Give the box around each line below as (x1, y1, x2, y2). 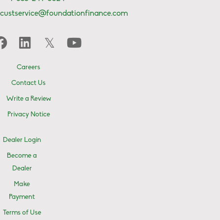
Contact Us (11, 79, 46, 87)
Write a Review (6, 95, 51, 103)
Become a (7, 152, 37, 160)
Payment (9, 193, 35, 201)
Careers (17, 63, 41, 71)
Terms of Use (2, 209, 41, 217)
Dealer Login (2, 136, 41, 144)
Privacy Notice (7, 110, 50, 118)
